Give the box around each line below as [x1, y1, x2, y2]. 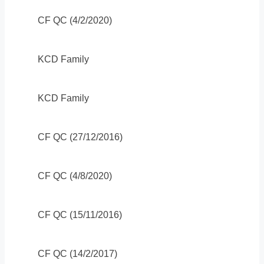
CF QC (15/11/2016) [38, 209, 122, 220]
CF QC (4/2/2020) [38, 15, 112, 25]
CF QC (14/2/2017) [38, 248, 117, 259]
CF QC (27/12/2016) [38, 131, 123, 142]
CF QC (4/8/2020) [38, 170, 112, 181]
